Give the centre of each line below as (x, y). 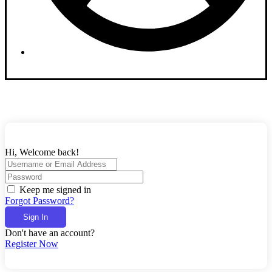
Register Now (32, 243)
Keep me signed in (55, 189)
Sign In (36, 217)
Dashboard (46, 72)
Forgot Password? (39, 200)
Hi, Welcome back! (42, 152)
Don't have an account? (50, 233)
